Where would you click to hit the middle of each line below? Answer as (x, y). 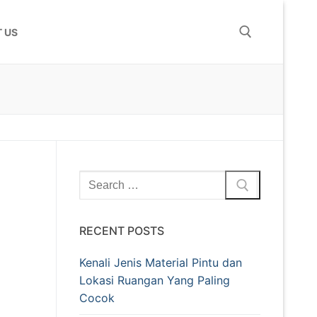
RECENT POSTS (122, 231)
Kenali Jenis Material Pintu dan (161, 263)
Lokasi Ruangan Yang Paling (155, 281)
